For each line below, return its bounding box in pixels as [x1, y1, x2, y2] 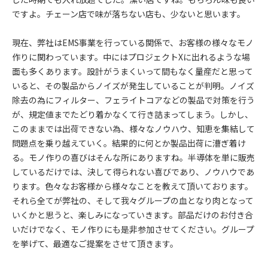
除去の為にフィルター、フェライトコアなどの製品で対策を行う [12, 94, 255, 106]
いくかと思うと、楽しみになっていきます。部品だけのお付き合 [12, 209, 253, 221]
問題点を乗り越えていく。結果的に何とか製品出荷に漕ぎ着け [12, 137, 246, 149]
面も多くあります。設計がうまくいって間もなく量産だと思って [12, 65, 253, 77]
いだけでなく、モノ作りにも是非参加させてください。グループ [12, 223, 254, 235]
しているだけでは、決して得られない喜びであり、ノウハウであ [12, 166, 254, 178]
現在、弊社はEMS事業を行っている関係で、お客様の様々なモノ [12, 36, 254, 48]
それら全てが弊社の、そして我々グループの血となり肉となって [12, 194, 254, 206]
